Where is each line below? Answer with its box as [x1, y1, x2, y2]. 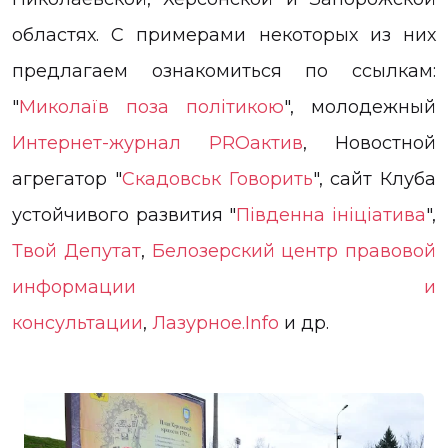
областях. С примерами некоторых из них [12, 24, 436, 46]
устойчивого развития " [12, 204, 237, 226]
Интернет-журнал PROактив [12, 132, 303, 154]
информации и [12, 276, 436, 298]
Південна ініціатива [236, 204, 427, 226]
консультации [12, 312, 143, 334]
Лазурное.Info [152, 312, 279, 334]
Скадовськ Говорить [121, 168, 313, 190]
